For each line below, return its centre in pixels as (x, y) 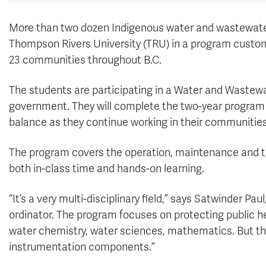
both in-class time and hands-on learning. (107, 169)
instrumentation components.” (82, 247)
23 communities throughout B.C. (85, 60)
